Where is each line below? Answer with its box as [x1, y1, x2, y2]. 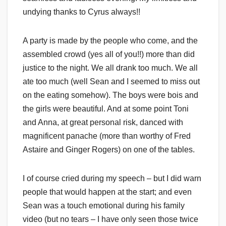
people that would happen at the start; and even [23, 188, 192, 197]
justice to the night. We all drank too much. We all [23, 64, 198, 73]
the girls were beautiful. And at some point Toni [23, 104, 189, 114]
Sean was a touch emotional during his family [23, 201, 185, 210]
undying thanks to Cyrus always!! [23, 8, 140, 17]
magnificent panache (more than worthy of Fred [23, 132, 191, 141]
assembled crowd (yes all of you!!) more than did [23, 50, 195, 59]
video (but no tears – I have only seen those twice [23, 215, 198, 224]
